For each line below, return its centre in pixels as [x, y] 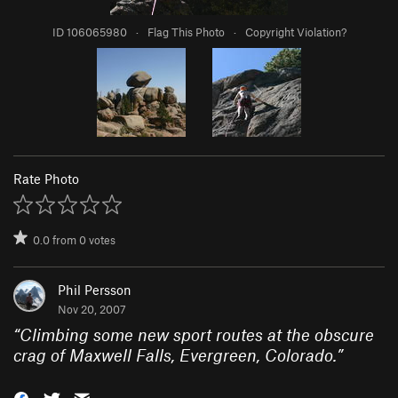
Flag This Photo [186, 32]
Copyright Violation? [295, 32]
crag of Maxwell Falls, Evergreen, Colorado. [175, 355]
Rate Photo [46, 179]
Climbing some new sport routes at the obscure [197, 335]
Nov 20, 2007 [92, 310]
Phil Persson [95, 290]
